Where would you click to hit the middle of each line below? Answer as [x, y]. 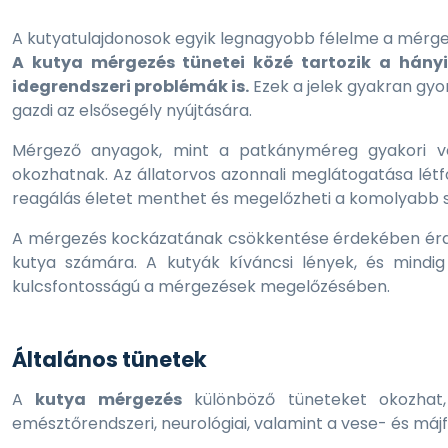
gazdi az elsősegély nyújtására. [132, 110]
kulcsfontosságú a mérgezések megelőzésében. [201, 286]
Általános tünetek [109, 359]
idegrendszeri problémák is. [131, 86]
